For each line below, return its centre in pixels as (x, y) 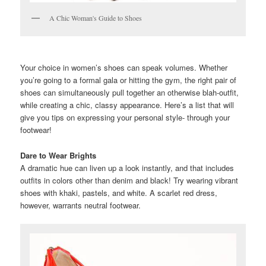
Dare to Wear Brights (58, 155)
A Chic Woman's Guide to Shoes (96, 18)
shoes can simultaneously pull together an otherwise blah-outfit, (130, 93)
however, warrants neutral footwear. (81, 205)
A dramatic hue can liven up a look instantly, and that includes (127, 167)
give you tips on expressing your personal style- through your (125, 118)
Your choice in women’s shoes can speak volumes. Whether (124, 68)
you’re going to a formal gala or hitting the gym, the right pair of (129, 80)
